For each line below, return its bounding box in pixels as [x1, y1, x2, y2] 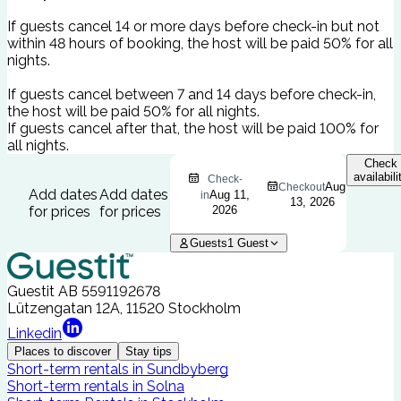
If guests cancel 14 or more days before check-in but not [7, 18, 380, 36]
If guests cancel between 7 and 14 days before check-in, [7, 86, 376, 104]
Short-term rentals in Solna [7, 378, 184, 396]
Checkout [278, 181, 325, 194]
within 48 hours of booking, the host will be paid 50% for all [7, 35, 393, 53]
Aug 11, [209, 188, 250, 202]
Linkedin [7, 325, 62, 343]
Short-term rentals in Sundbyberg [7, 361, 228, 379]
